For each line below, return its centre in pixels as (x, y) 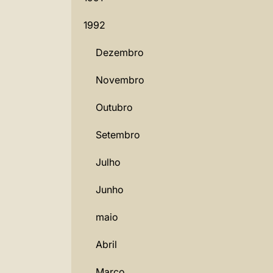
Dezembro (120, 52)
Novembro (120, 80)
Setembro (118, 135)
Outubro (114, 107)
